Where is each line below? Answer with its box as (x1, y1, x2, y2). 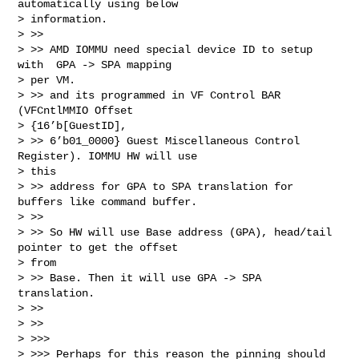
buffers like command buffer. (18, 195, 198, 208)
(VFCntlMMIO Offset (18, 103, 134, 117)
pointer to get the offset (18, 240, 179, 254)
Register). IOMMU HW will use (18, 149, 198, 163)
